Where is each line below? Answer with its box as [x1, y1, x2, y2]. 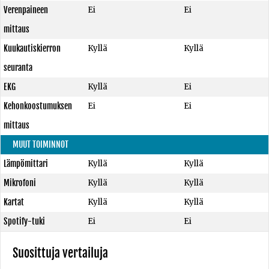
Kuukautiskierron [4, 43, 61, 53]
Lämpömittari [4, 159, 48, 169]
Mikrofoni [4, 178, 36, 188]
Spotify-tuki [4, 216, 45, 226]
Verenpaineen [4, 5, 48, 15]
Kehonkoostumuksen [4, 101, 72, 111]
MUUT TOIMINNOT [13, 139, 68, 150]
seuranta [4, 62, 32, 73]
